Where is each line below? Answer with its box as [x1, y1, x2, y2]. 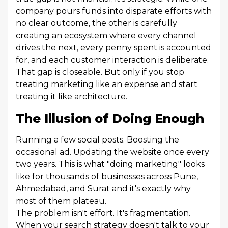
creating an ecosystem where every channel [16, 31, 196, 40]
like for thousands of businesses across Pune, [16, 172, 198, 181]
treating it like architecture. [16, 92, 127, 101]
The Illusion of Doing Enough [16, 111, 204, 126]
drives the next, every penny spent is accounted [16, 43, 211, 52]
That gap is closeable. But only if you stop [16, 67, 184, 77]
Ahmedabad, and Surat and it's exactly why [16, 184, 191, 193]
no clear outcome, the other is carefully [16, 18, 177, 28]
